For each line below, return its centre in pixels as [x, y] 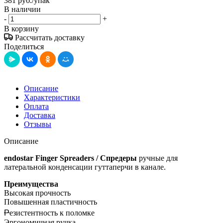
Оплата [36, 106]
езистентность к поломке [52, 213]
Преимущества [31, 184]
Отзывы [38, 124]
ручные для [157, 158]
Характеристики [52, 97]
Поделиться [24, 46]
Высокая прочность [37, 193]
